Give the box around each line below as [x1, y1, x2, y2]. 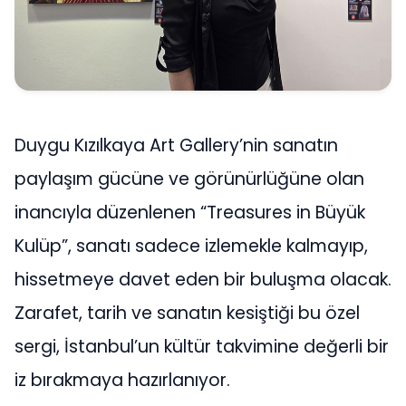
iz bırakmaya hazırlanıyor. [14, 367, 230, 392]
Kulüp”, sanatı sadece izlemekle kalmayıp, [14, 233, 368, 258]
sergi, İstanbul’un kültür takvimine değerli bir [14, 333, 389, 359]
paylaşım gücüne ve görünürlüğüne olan [14, 166, 364, 191]
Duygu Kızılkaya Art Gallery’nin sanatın [14, 132, 338, 158]
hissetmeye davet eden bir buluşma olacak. [14, 266, 391, 292]
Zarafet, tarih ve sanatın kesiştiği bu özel [14, 300, 360, 325]
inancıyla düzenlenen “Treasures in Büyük [14, 199, 365, 225]
